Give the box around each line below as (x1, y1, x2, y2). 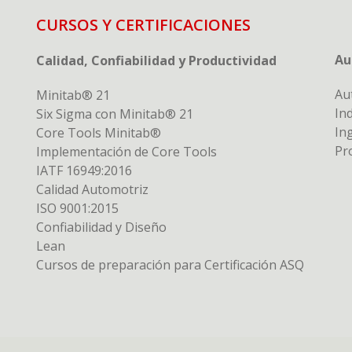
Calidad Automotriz (36, 181, 148, 198)
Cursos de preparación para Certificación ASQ (36, 256, 304, 273)
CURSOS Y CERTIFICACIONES (36, 14, 251, 35)
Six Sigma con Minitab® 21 (36, 105, 193, 123)
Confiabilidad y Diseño (36, 218, 167, 236)
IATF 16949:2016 (36, 162, 132, 179)
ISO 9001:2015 (36, 200, 119, 217)
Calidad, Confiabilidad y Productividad (36, 52, 277, 69)
